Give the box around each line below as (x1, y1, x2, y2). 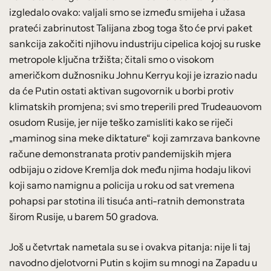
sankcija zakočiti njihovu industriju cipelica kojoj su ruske (9, 37, 261, 50)
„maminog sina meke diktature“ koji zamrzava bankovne (9, 131, 260, 144)
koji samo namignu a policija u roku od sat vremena (9, 178, 235, 191)
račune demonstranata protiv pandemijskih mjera (9, 147, 232, 160)
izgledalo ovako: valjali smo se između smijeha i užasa (9, 5, 246, 18)
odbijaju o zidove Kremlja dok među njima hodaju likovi (9, 163, 251, 175)
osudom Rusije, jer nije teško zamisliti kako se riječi (9, 116, 233, 128)
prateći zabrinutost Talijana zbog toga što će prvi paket (9, 21, 252, 34)
